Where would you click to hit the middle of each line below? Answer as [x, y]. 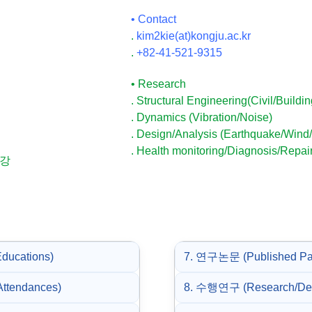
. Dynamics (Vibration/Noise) [202, 117]
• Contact [154, 19]
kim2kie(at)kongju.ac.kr [192, 36]
